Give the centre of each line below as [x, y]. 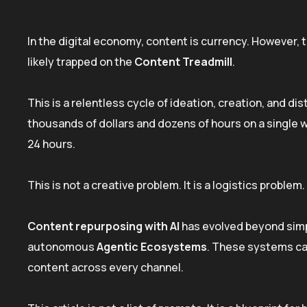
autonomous [62, 246]
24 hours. [51, 144]
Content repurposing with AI [103, 226]
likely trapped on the [81, 61]
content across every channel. [106, 267]
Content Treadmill [183, 61]
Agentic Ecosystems [152, 246]
